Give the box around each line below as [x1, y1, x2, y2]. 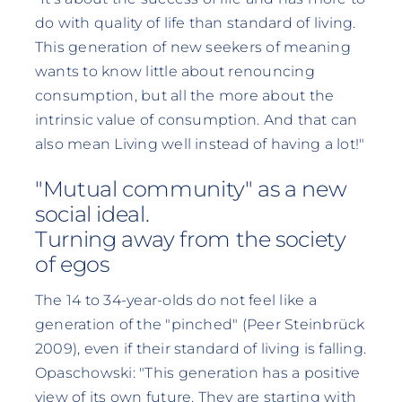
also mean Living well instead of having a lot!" [34, 135, 365, 153]
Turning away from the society [34, 226, 346, 253]
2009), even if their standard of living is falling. [34, 340, 367, 358]
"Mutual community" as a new [34, 176, 347, 203]
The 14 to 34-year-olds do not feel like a [34, 292, 317, 310]
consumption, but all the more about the [34, 86, 335, 104]
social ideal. [34, 201, 150, 228]
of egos [34, 251, 109, 278]
